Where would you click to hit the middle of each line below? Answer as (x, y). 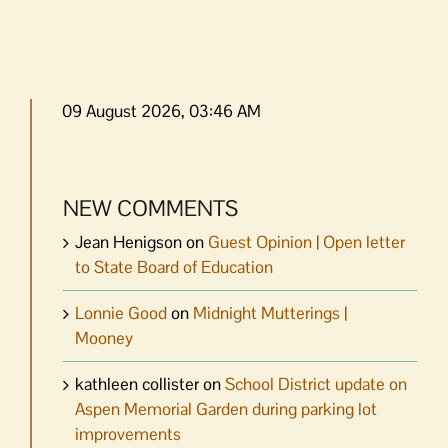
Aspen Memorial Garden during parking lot (226, 409)
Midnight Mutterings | (270, 313)
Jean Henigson (128, 242)
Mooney (104, 338)
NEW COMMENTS (150, 207)
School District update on (316, 384)
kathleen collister (137, 384)
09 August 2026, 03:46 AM (161, 110)
